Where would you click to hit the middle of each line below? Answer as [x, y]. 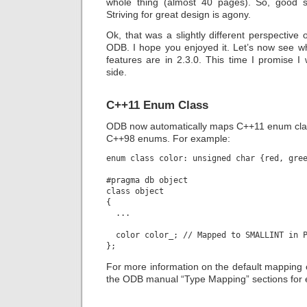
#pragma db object [147, 181]
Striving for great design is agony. [179, 14]
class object [135, 192]
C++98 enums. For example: [168, 138]
